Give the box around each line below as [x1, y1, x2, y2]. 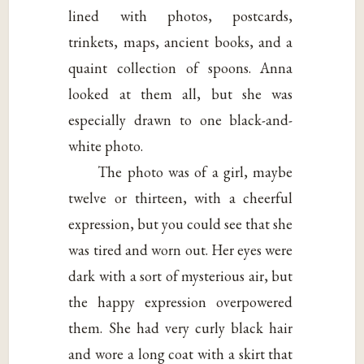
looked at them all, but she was [68, 84, 293, 103]
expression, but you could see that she [68, 214, 293, 233]
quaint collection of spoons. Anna [68, 58, 293, 77]
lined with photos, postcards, [68, 6, 293, 25]
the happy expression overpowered [68, 292, 293, 311]
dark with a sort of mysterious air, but [68, 266, 293, 285]
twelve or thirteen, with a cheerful [68, 188, 293, 207]
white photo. [68, 136, 144, 155]
